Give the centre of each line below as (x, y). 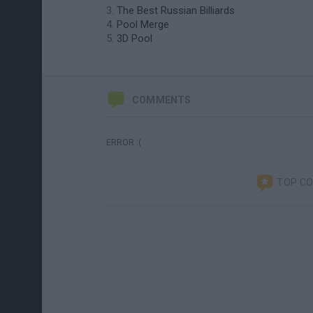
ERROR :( (124, 143)
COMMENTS (162, 100)
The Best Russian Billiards (176, 10)
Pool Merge (143, 24)
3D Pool (134, 38)
